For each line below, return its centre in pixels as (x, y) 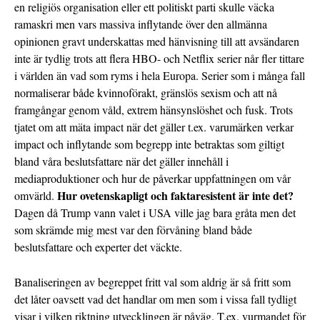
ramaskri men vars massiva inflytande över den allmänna (141, 24)
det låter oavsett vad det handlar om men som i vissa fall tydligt (155, 299)
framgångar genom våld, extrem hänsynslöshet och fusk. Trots (154, 110)
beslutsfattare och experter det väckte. (98, 247)
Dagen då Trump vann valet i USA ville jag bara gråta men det (155, 213)
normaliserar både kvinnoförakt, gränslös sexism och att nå (146, 93)
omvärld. (36, 196)
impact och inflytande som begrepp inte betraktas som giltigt (149, 144)
